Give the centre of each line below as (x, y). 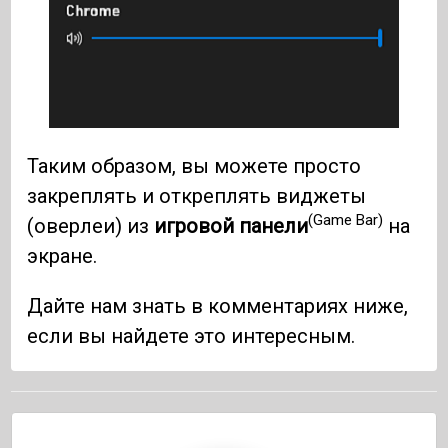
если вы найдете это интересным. (191, 335)
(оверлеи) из (91, 225)
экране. (62, 255)
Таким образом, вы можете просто (194, 165)
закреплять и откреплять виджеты (197, 195)
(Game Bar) (346, 220)
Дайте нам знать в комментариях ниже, (218, 305)
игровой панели (231, 225)
